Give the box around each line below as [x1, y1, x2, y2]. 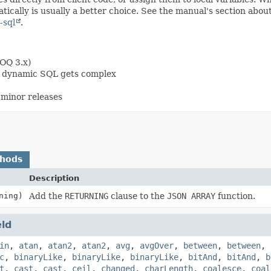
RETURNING [64, 191, 108, 201]
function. [215, 191, 255, 201]
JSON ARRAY [166, 191, 215, 201]
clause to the [108, 191, 167, 201]
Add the [28, 191, 65, 201]
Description [28, 173, 79, 183]
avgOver [140, 240, 174, 250]
